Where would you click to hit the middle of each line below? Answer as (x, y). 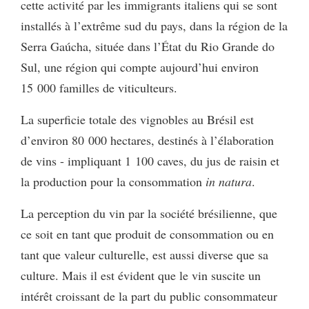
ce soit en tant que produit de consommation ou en (147, 233)
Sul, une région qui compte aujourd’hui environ (140, 67)
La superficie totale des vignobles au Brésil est (137, 119)
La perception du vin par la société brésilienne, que (149, 213)
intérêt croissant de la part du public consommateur (149, 296)
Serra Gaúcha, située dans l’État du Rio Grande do (148, 46)
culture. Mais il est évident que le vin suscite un (141, 275)
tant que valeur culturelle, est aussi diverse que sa (144, 254)
